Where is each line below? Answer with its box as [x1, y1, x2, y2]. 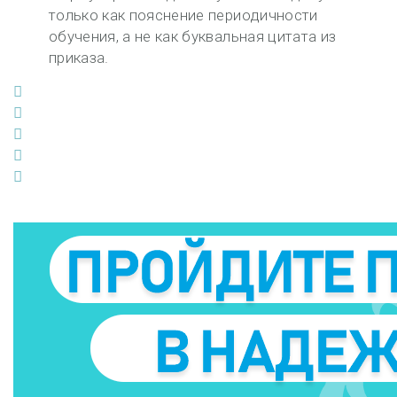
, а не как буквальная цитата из [115, 27, 337, 45]
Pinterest [21, 167, 84, 184]
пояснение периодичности [128, 6, 318, 24]
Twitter [21, 103, 71, 121]
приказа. [49, 49, 109, 66]
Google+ [21, 124, 78, 142]
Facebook [21, 82, 90, 99]
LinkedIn [21, 145, 79, 163]
